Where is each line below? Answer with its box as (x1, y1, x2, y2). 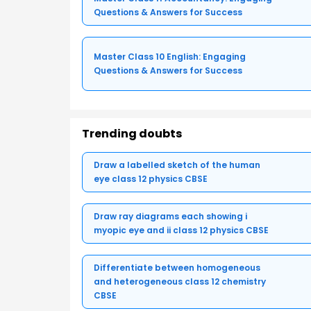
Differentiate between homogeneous (94, 262, 260, 274)
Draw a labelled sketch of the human (94, 159, 260, 171)
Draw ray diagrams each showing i (94, 210, 247, 223)
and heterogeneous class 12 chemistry (94, 276, 266, 288)
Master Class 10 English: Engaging (94, 51, 246, 63)
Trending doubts (82, 126, 182, 142)
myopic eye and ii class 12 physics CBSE (94, 224, 269, 237)
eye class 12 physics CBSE (94, 173, 208, 185)
